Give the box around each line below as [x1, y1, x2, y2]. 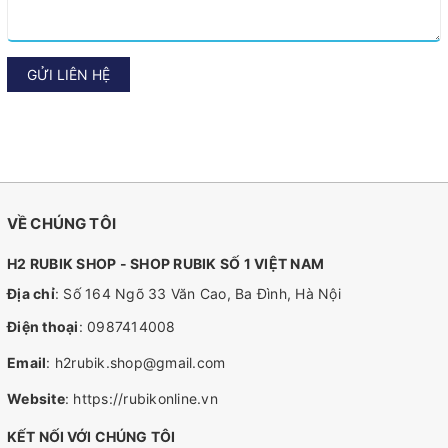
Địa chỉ [7, 285, 55, 303]
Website [7, 390, 65, 408]
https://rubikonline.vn [73, 390, 218, 408]
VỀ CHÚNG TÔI [7, 214, 116, 234]
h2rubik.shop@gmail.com [54, 354, 226, 372]
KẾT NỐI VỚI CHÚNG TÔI [7, 428, 175, 446]
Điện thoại [7, 318, 79, 336]
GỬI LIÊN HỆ [27, 66, 110, 84]
